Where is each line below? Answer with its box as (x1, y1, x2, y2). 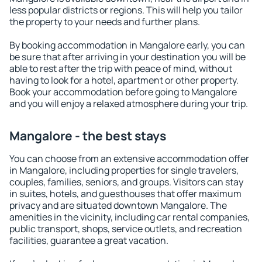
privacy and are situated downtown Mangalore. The (9, 199, 227, 212)
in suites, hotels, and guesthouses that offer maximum (9, 187, 242, 200)
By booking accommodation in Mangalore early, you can (9, 39, 245, 51)
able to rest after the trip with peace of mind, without (9, 62, 232, 75)
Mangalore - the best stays (9, 127, 166, 144)
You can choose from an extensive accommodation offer (9, 152, 249, 165)
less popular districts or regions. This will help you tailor (9, 4, 243, 16)
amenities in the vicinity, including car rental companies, (9, 211, 250, 223)
